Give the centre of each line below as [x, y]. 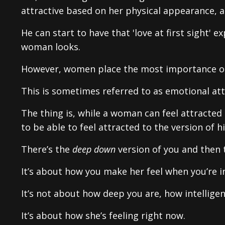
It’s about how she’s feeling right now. [103, 215]
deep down [94, 149]
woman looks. [51, 46]
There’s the [47, 149]
